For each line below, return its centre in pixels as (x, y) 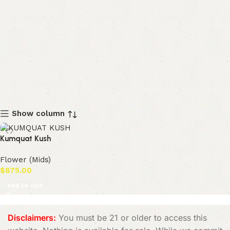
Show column (39, 113)
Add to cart (25, 185)
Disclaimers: (32, 217)
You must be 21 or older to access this (131, 217)
